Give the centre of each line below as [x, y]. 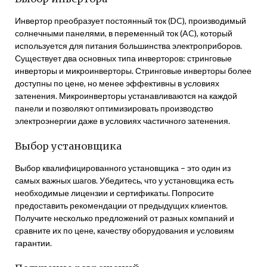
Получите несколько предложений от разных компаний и [125, 218]
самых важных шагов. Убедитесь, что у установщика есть [124, 180]
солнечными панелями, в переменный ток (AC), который [124, 33]
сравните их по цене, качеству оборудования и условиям [125, 230]
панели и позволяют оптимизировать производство [114, 108]
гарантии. [33, 243]
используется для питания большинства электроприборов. [128, 46]
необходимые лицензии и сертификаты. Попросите [114, 193]
